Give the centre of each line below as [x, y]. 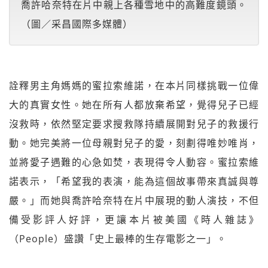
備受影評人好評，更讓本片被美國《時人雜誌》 [134, 220]
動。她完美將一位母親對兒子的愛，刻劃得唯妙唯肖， [134, 143]
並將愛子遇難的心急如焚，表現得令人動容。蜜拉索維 [134, 162]
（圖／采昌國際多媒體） [77, 24]
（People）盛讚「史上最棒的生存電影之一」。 [118, 239]
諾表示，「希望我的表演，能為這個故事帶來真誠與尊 [134, 182]
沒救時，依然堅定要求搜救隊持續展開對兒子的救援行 [134, 124]
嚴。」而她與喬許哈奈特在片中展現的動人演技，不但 [134, 201]
